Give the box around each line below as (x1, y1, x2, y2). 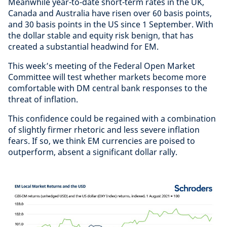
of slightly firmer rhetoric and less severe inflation (8, 124, 200, 136)
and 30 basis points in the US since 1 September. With (8, 19, 213, 30)
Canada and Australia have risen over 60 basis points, (8, 8, 212, 19)
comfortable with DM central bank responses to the (8, 83, 207, 94)
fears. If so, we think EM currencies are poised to (8, 135, 195, 147)
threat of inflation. (8, 94, 78, 105)
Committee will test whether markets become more (8, 71, 206, 83)
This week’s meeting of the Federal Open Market (8, 60, 195, 72)
